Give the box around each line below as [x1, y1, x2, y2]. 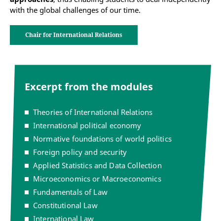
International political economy [33, 120, 142, 131]
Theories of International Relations [33, 107, 153, 117]
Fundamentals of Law [33, 187, 108, 197]
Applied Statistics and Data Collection [33, 160, 162, 171]
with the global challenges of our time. [10, 5, 141, 15]
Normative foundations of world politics [33, 134, 172, 144]
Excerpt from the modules [25, 80, 153, 94]
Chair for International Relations [25, 31, 122, 39]
